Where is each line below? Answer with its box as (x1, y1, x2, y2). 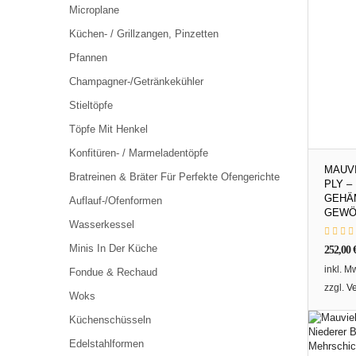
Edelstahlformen (69, 338, 144, 350)
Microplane (69, 4, 119, 16)
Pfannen (69, 52, 107, 64)
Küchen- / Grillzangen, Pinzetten (69, 28, 219, 40)
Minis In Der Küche (69, 242, 157, 254)
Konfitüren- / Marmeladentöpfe (69, 147, 208, 159)
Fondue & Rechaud (69, 266, 157, 278)
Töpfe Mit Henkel (69, 123, 148, 135)
